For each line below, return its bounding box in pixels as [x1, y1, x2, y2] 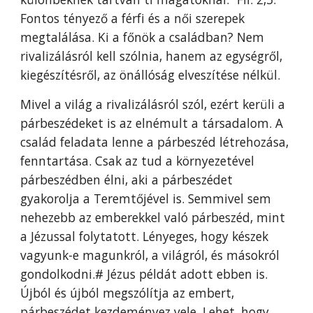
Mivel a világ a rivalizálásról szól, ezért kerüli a [20, 96, 286, 112]
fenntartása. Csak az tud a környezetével [20, 152, 255, 169]
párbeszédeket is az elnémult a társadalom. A [20, 115, 284, 131]
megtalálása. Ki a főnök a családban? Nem [20, 29, 265, 45]
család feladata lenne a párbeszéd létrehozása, [20, 133, 289, 150]
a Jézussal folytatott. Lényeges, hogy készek [20, 228, 269, 245]
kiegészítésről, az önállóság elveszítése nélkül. [20, 66, 281, 83]
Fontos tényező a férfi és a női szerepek [20, 10, 245, 27]
